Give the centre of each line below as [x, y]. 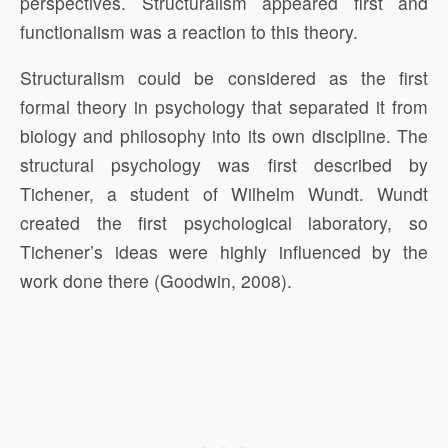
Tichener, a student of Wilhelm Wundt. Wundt [224, 194]
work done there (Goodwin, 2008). [156, 281]
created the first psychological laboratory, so [224, 223]
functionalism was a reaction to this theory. [189, 31]
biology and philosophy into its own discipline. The [224, 136]
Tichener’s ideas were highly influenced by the [224, 252]
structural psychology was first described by [224, 165]
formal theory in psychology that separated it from [224, 107]
